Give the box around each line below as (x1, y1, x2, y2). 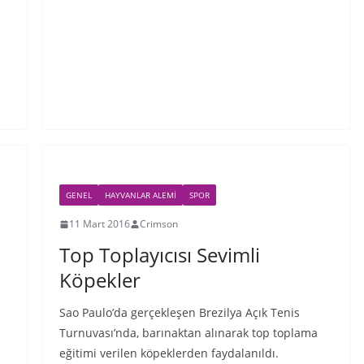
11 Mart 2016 (68, 217, 130, 232)
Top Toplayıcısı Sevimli (58, 241, 260, 269)
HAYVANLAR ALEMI (104, 189, 176, 201)
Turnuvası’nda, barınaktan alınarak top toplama (58, 325, 318, 341)
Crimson (139, 217, 178, 232)
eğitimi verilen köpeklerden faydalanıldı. (58, 345, 279, 362)
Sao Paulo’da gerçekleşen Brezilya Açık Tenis (58, 305, 300, 321)
